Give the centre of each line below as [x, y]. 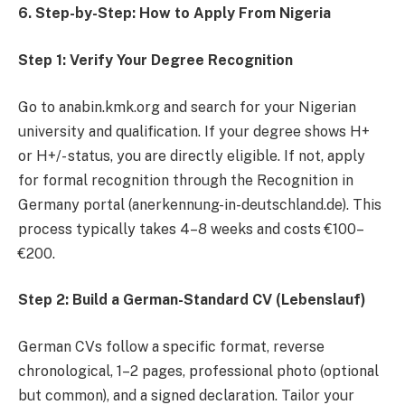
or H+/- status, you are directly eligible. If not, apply [192, 155]
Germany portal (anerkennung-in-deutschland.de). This [200, 204]
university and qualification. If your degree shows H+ [194, 131]
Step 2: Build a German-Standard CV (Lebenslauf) [192, 300]
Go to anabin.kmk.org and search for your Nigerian [187, 107]
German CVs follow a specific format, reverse [171, 346]
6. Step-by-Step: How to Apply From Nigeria [174, 14]
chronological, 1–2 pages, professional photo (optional [198, 371]
